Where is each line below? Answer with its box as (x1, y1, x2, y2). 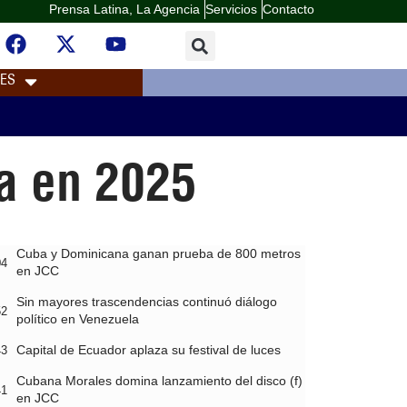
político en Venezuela (15, 312, 139, 327)
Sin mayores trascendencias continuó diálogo (15, 294, 277, 310)
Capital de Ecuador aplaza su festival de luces (15, 342, 281, 358)
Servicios (205, 2, 257, 16)
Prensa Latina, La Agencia (49, 2, 200, 16)
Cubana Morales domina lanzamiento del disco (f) (15, 373, 303, 389)
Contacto (263, 2, 314, 16)
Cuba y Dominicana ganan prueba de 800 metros (15, 246, 301, 262)
